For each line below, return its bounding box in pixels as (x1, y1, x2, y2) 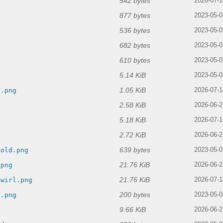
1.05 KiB (119, 86, 146, 95)
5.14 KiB (119, 71, 146, 80)
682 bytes (119, 41, 150, 50)
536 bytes (119, 26, 150, 35)
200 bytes (119, 191, 150, 199)
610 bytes (119, 56, 150, 65)
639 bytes (119, 146, 150, 154)
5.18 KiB (119, 116, 146, 124)
